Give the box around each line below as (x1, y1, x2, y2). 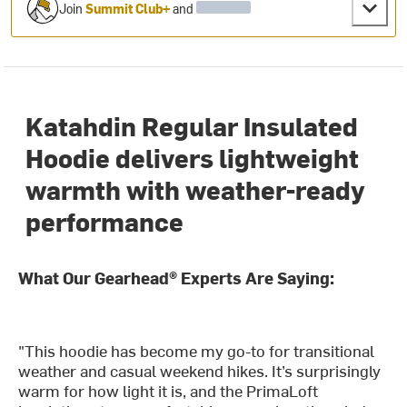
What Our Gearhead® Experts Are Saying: (18, 266, 335, 290)
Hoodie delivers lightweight (25, 140, 360, 175)
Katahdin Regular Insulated (25, 108, 359, 144)
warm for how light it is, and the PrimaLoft (18, 379, 319, 402)
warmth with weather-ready (25, 172, 366, 207)
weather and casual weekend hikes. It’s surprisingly (18, 359, 382, 382)
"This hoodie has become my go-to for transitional (18, 339, 375, 362)
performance (25, 203, 184, 239)
